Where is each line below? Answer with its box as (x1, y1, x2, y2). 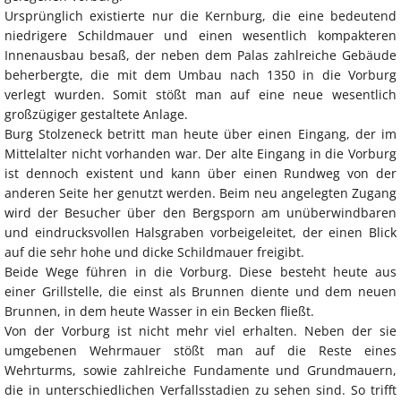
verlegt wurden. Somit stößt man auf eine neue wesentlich (4, 86, 397, 104)
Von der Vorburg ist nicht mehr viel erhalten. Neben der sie (4, 322, 397, 340)
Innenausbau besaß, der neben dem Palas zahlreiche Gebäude (4, 47, 397, 64)
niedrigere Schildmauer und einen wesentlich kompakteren (4, 27, 397, 45)
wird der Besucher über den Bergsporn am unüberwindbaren (4, 204, 397, 222)
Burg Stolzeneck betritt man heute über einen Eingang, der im (4, 125, 397, 143)
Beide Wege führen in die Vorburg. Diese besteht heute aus (4, 263, 397, 281)
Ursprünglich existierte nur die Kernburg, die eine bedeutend (4, 7, 397, 25)
